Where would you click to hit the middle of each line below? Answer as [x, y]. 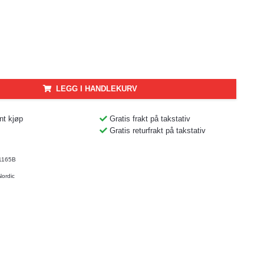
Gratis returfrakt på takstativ [157, 130]
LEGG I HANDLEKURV [97, 88]
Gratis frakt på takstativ [150, 118]
